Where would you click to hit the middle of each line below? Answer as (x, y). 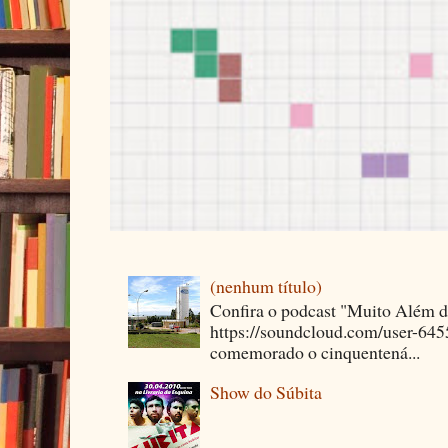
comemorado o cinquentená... (315, 351)
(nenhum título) (266, 285)
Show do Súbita (266, 392)
